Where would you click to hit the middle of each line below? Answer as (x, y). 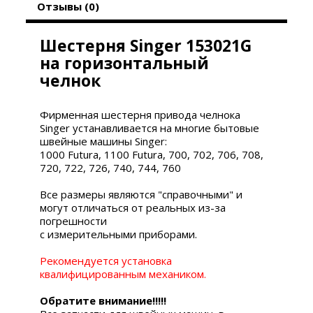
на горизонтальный (125, 63)
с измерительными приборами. (119, 234)
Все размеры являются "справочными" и (141, 194)
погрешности (74, 220)
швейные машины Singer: (104, 141)
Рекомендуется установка (106, 260)
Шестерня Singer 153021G (146, 45)
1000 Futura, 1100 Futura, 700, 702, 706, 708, (152, 154)
